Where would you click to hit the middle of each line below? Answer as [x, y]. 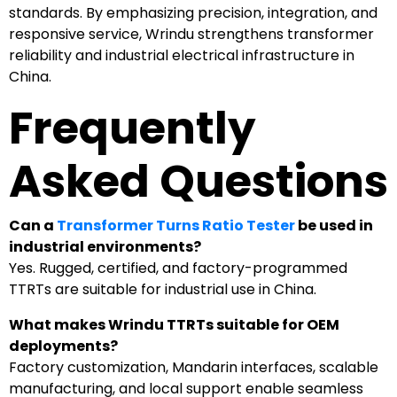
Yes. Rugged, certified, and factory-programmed [178, 268]
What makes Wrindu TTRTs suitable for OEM [174, 324]
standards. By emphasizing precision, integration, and [193, 12]
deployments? [63, 346]
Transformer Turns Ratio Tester [176, 225]
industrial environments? [105, 246]
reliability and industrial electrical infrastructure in [182, 55]
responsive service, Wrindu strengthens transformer [191, 34]
